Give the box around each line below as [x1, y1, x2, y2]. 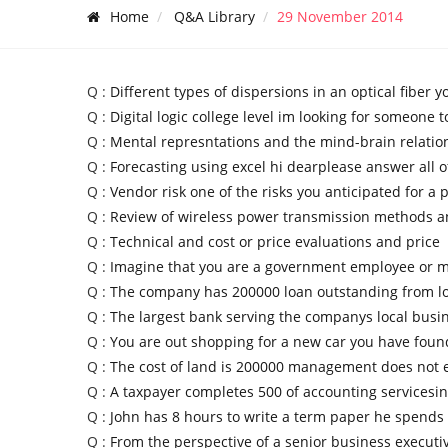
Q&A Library [174, 6, 255, 26]
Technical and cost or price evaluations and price [110, 232, 440, 252]
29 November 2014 [277, 6, 403, 26]
